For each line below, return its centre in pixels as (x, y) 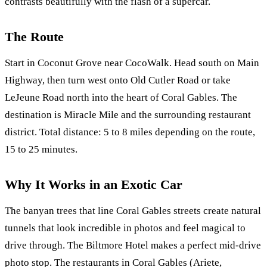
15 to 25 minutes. (41, 149)
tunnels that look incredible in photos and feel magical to (125, 228)
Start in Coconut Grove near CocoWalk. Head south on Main (132, 63)
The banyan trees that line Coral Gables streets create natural (133, 210)
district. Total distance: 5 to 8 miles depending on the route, (130, 132)
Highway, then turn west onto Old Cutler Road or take (118, 80)
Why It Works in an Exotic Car (94, 185)
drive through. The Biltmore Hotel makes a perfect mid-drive (133, 245)
